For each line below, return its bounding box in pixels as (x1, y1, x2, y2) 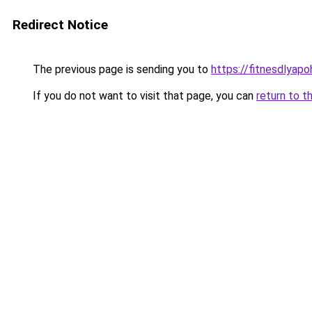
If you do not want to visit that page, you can (30, 89, 256, 102)
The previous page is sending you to (30, 63, 211, 76)
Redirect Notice (13, 17, 108, 33)
